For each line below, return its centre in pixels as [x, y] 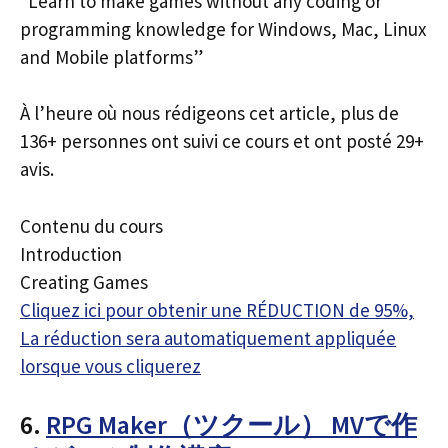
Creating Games [84, 281]
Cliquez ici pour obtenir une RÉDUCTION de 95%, [217, 309]
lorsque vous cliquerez [110, 365]
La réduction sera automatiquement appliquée [208, 337]
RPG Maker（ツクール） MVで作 [231, 424]
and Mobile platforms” [111, 56]
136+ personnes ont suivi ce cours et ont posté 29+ [222, 141]
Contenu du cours [91, 225]
